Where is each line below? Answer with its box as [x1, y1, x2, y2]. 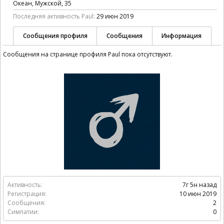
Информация [161, 31, 202, 40]
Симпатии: [7, 207, 39, 216]
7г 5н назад [182, 180, 216, 189]
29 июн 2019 [96, 12, 133, 20]
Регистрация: [7, 189, 46, 198]
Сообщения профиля [22, 31, 87, 40]
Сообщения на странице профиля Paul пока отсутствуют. [3, 50, 172, 58]
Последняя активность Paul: [13, 12, 95, 20]
